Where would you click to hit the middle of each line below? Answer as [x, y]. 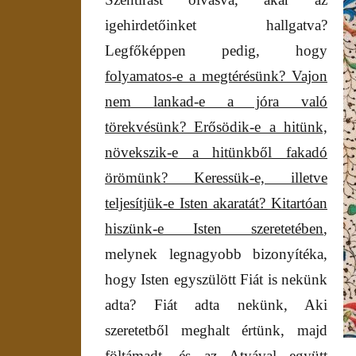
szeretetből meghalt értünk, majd [216, 331]
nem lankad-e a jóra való [216, 102]
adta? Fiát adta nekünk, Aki [216, 305]
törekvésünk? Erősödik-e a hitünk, [216, 127]
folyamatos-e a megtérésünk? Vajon [216, 76]
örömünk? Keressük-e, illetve [216, 178]
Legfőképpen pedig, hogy [216, 51]
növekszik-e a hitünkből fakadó [216, 153]
